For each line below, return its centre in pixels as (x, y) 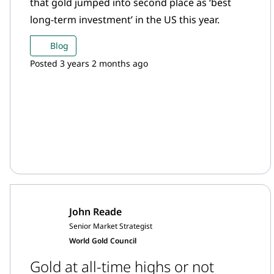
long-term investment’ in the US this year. (125, 20)
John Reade (95, 212)
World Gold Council (103, 241)
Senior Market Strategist (111, 226)
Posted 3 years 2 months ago (89, 63)
